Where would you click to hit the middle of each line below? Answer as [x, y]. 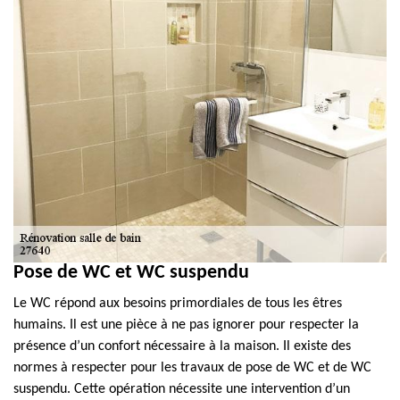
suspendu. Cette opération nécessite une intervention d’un [182, 389]
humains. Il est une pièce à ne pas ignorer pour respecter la [186, 325]
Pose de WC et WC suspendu [131, 273]
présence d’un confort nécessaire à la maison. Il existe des [182, 346]
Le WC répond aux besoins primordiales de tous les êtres [178, 304]
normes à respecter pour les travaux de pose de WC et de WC [192, 368]
